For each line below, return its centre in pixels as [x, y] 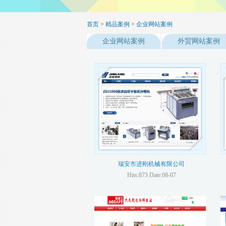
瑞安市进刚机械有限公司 [151, 164]
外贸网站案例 [199, 41]
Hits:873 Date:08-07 [151, 175]
